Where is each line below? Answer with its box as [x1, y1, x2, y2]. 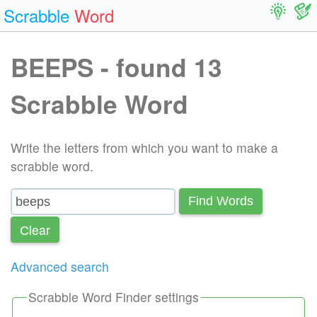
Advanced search [11, 257, 109, 275]
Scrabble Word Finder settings [28, 288, 199, 306]
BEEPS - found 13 [11, 48, 222, 85]
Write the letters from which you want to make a [11, 139, 278, 157]
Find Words [188, 194, 253, 209]
